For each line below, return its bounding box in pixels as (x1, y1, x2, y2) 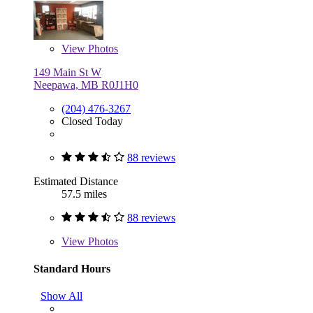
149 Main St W (34, 66, 101, 78)
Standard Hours (34, 262, 110, 275)
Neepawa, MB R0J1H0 (34, 78, 138, 91)
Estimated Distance (34, 175, 118, 187)
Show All (41, 290, 82, 303)
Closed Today (61, 115, 123, 127)
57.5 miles (61, 187, 107, 200)
